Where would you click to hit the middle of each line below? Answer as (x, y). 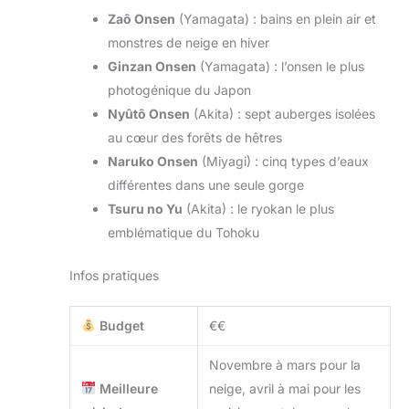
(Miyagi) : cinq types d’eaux (283, 161)
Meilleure (126, 388)
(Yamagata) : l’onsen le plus (280, 66)
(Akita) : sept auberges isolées (283, 113)
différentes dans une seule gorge (206, 184)
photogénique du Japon (179, 89)
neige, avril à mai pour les (285, 388)
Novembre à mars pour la (285, 364)
